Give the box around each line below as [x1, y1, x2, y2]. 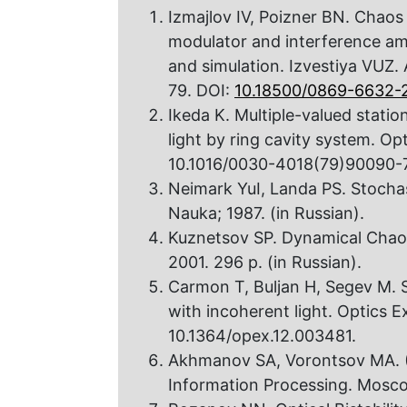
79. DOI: [168, 80, 234, 100]
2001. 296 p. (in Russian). [168, 252, 362, 272]
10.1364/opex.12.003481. [168, 325, 356, 345]
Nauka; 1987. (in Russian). [168, 203, 364, 223]
